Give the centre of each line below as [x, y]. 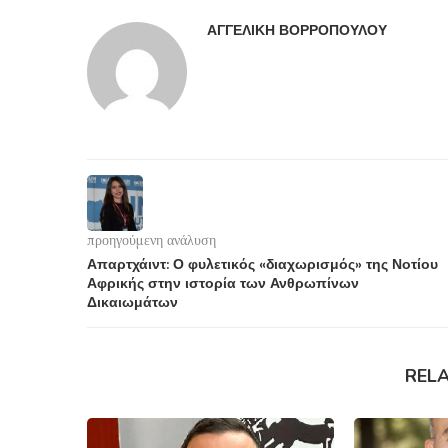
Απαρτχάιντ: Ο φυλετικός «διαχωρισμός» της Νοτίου [262, 264]
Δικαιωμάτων [132, 302]
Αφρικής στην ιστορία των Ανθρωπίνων [223, 283]
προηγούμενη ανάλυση [151, 239]
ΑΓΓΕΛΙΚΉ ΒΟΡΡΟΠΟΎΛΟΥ [297, 30]
